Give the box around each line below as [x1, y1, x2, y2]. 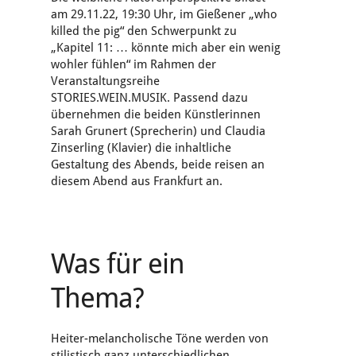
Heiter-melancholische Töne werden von [51, 331, 269, 346]
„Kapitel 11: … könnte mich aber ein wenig [51, 41, 281, 56]
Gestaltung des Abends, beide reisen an [51, 157, 265, 172]
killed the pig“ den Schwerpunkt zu [51, 24, 237, 39]
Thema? [51, 281, 144, 315]
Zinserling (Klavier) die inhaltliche [51, 141, 231, 156]
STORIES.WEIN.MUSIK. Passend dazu [51, 91, 248, 106]
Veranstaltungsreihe [51, 74, 160, 89]
